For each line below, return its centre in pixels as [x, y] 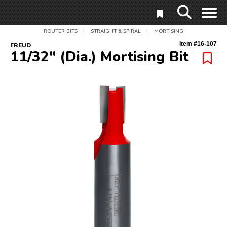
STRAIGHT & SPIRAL [116, 31]
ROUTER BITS [61, 31]
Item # [188, 44]
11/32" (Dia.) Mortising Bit [99, 57]
